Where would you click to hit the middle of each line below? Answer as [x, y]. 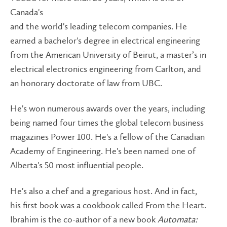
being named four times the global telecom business [107, 123]
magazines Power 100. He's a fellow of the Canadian [107, 137]
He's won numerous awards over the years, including [108, 109]
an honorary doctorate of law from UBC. [87, 83]
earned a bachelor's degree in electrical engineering [105, 40]
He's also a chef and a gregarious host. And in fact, [104, 191]
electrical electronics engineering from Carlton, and [106, 69]
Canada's [27, 12]
